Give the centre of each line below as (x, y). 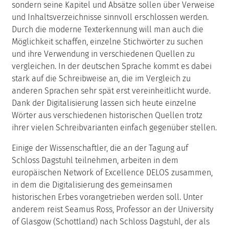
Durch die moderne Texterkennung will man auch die (108, 29)
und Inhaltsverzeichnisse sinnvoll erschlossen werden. (110, 17)
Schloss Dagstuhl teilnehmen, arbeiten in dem (95, 160)
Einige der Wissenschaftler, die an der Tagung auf (100, 148)
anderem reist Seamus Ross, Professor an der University (112, 209)
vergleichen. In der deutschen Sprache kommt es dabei (112, 66)
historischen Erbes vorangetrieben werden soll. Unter (107, 197)
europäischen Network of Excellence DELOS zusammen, (112, 173)
